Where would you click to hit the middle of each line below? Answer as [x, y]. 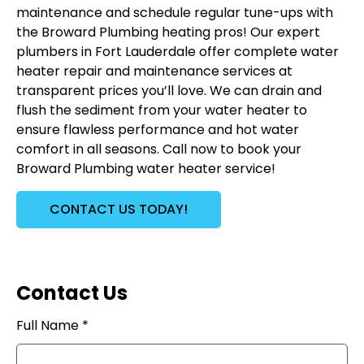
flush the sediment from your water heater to [162, 110]
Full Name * [52, 326]
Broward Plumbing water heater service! [147, 169]
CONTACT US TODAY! [119, 210]
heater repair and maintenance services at [154, 71]
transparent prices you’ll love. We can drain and [169, 91]
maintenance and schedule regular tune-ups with [175, 13]
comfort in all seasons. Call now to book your [159, 149]
